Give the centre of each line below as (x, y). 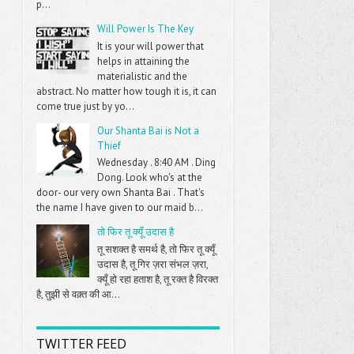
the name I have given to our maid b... (120, 208)
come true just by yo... (86, 106)
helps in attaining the (144, 61)
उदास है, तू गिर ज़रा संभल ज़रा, (153, 264)
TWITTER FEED (82, 343)
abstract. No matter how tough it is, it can (127, 91)
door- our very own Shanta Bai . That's (121, 193)
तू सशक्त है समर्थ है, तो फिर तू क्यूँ (156, 249)
